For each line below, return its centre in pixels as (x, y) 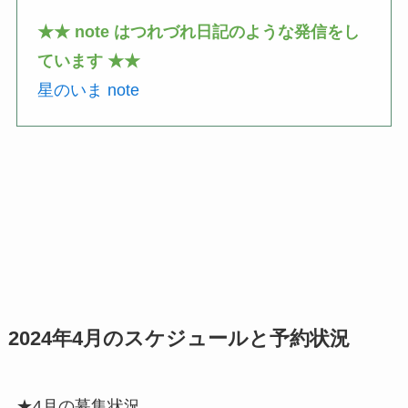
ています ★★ (89, 61)
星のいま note (89, 91)
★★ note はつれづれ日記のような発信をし (199, 32)
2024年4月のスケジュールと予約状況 (178, 338)
